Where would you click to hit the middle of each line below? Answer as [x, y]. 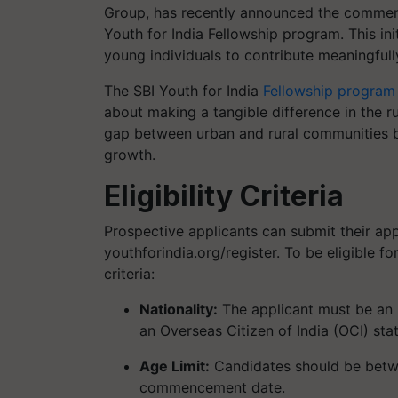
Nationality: [179, 309]
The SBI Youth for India [183, 90]
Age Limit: [175, 366]
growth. [130, 154]
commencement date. [212, 387]
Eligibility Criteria [224, 195]
